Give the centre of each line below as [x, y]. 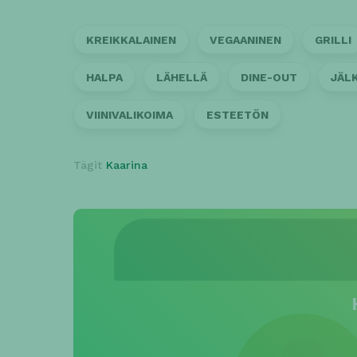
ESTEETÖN [237, 114]
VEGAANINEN [245, 39]
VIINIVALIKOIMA [129, 114]
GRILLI [333, 39]
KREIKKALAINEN [131, 39]
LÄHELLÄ [182, 77]
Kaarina [127, 165]
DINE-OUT [269, 77]
